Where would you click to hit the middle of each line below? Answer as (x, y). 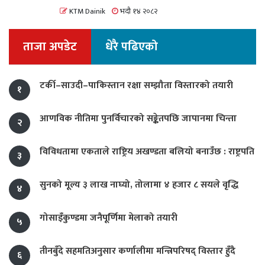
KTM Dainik (86, 12)
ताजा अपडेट (50, 47)
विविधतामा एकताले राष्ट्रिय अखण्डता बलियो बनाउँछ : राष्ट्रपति (147, 152)
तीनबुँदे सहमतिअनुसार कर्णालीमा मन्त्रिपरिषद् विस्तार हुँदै (138, 251)
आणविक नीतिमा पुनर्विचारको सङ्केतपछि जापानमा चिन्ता (138, 119)
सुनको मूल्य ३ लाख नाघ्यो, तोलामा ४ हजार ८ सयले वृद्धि (139, 185)
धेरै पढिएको (132, 47)
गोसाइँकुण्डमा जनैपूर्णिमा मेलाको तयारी (109, 218)
